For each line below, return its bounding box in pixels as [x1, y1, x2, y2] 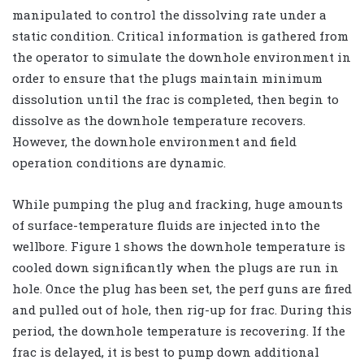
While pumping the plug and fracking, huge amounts [12, 196, 343, 213]
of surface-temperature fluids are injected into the [12, 217, 320, 234]
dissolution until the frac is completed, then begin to [12, 91, 339, 108]
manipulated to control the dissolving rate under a [12, 6, 327, 24]
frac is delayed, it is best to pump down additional [12, 344, 319, 361]
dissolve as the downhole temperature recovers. [12, 112, 305, 129]
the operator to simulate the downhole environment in [12, 49, 351, 66]
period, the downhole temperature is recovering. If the [12, 323, 345, 340]
